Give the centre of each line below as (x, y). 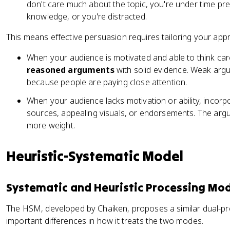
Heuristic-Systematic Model (95, 156)
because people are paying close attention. (107, 82)
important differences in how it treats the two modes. (105, 221)
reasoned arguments (71, 70)
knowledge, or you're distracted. (87, 16)
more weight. (51, 125)
